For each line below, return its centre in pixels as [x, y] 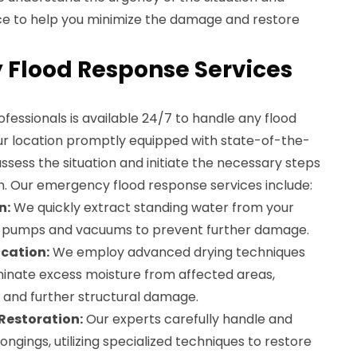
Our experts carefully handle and [188, 319]
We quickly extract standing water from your [152, 208]
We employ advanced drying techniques [177, 252]
